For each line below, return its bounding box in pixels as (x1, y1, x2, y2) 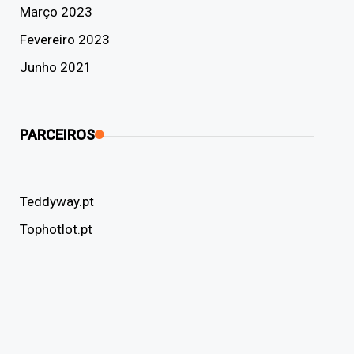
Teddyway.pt (19, 194, 94, 209)
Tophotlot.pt (19, 221, 92, 237)
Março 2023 (19, 4, 92, 20)
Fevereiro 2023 (19, 32, 110, 47)
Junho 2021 (19, 59, 92, 75)
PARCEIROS (19, 126, 95, 143)
